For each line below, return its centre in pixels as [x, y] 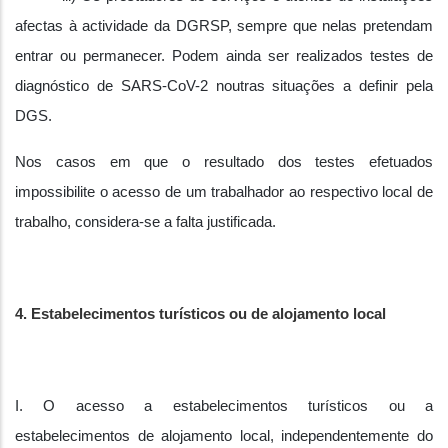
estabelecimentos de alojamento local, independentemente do [224, 436]
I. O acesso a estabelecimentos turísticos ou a [224, 406]
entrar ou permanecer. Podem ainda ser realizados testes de [224, 56]
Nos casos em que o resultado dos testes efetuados [224, 162]
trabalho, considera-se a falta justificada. [145, 222]
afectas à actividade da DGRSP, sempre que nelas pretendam [224, 26]
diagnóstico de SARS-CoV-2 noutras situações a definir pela [224, 86]
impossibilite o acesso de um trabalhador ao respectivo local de [224, 192]
